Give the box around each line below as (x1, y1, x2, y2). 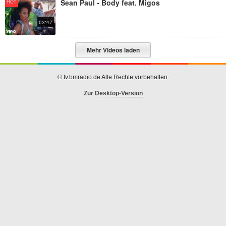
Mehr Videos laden (86, 45, 140, 54)
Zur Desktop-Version (83, 90, 143, 97)
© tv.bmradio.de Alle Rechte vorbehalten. (57, 74, 169, 81)
